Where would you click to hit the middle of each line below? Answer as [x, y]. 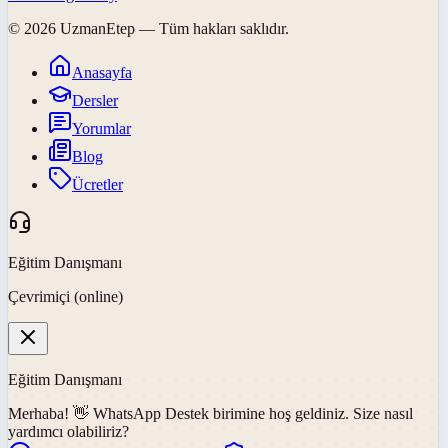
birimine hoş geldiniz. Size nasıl [313, 414]
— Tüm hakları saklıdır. [212, 29]
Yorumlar [101, 129]
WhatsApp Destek [151, 414]
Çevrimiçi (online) [65, 297]
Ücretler [97, 185]
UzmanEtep [97, 29]
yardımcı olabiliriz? [68, 432]
